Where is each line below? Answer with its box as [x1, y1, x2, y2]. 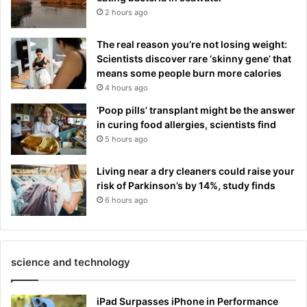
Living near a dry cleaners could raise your [97, 164, 295, 177]
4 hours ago [105, 82, 148, 93]
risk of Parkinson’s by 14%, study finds [97, 179, 275, 191]
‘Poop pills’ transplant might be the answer [97, 103, 295, 116]
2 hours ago [105, 7, 148, 17]
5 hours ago [105, 134, 148, 144]
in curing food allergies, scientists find [97, 118, 276, 130]
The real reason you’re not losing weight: [97, 38, 287, 50]
